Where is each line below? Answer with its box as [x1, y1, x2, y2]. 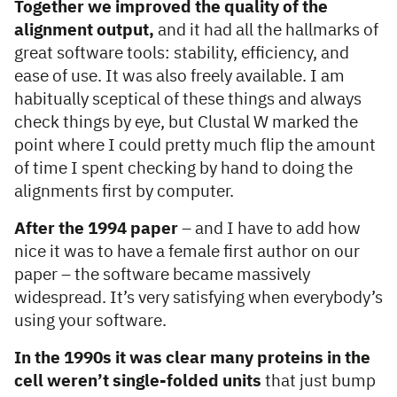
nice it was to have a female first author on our [14, 244, 360, 261]
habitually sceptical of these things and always [14, 91, 362, 109]
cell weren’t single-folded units [14, 373, 261, 391]
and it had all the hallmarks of [158, 22, 378, 40]
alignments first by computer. [14, 183, 241, 201]
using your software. [14, 313, 167, 331]
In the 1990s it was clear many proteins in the [14, 350, 370, 368]
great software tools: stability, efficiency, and [14, 45, 349, 63]
